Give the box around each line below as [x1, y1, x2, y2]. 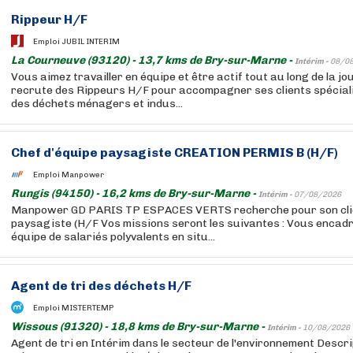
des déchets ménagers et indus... [11, 97, 183, 110]
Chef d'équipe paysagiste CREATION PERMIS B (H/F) [11, 145, 338, 160]
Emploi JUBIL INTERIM [33, 36, 120, 46]
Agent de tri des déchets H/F [11, 278, 191, 293]
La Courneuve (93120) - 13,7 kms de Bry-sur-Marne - [11, 54, 295, 67]
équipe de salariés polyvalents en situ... [11, 230, 215, 243]
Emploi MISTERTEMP [33, 303, 113, 313]
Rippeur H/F [11, 12, 87, 27]
